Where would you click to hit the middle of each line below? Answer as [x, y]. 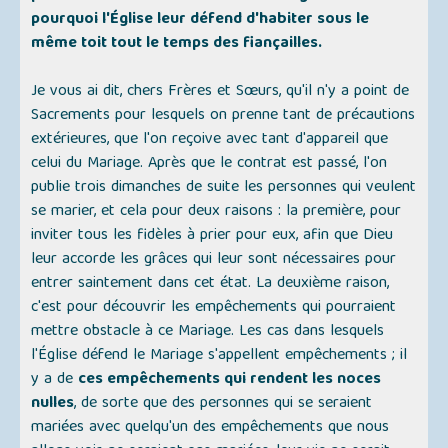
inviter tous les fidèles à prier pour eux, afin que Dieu [212, 236]
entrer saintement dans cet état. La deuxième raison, [210, 284]
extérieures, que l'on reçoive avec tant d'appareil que [210, 140]
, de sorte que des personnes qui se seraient [223, 404]
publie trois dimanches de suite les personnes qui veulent [224, 188]
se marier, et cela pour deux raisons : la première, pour [216, 212]
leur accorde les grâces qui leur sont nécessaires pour [214, 260]
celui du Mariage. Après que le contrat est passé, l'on [209, 164]
